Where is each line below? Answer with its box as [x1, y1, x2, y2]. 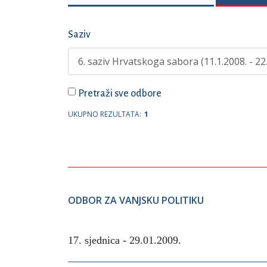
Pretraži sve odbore [78, 88, 162, 99]
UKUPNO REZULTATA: [68, 109, 141, 119]
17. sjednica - [68, 234, 129, 246]
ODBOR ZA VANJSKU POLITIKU [68, 194, 204, 207]
